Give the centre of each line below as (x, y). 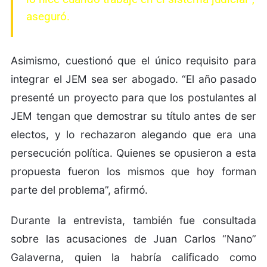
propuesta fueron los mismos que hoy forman (133, 171)
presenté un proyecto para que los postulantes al (133, 97)
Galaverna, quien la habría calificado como (133, 257)
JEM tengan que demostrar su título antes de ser (133, 116)
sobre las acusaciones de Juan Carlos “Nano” (133, 238)
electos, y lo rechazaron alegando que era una (133, 134)
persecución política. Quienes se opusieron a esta (133, 153)
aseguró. (48, 16)
